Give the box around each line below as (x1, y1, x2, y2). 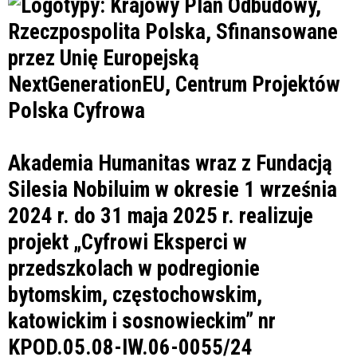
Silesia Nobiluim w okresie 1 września (8, 176, 337, 202)
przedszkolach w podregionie (8, 255, 260, 281)
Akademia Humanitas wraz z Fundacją (8, 150, 332, 176)
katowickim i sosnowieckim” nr (8, 308, 276, 334)
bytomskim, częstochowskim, (8, 281, 262, 308)
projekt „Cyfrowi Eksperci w (8, 229, 247, 255)
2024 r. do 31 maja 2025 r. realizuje (8, 202, 313, 229)
